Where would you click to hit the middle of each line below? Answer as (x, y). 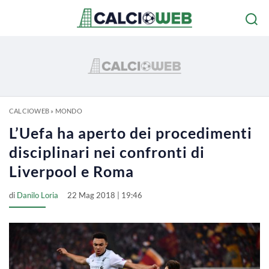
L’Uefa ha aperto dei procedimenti (131, 133)
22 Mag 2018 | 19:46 (105, 195)
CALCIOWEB (29, 111)
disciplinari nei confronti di (107, 152)
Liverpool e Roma (71, 171)
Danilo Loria (38, 195)
